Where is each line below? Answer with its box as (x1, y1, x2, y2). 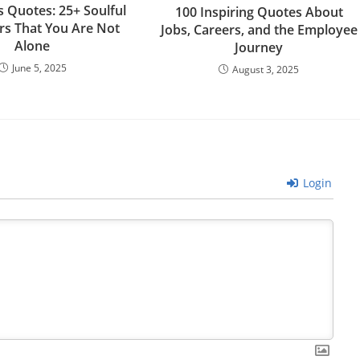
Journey (235, 38, 284, 56)
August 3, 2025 (232, 62, 300, 76)
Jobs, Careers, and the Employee (160, 20, 358, 39)
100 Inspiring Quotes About (174, 2, 343, 21)
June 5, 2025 (11, 60, 67, 75)
